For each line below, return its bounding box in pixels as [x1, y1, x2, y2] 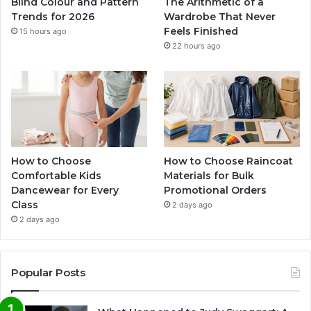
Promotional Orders [164, 184, 267, 197]
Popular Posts [11, 266, 85, 280]
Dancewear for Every [11, 184, 119, 197]
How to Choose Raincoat [164, 155, 294, 168]
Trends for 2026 [11, 10, 94, 23]
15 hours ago [19, 26, 67, 36]
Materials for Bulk [164, 169, 255, 183]
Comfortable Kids [11, 169, 101, 183]
